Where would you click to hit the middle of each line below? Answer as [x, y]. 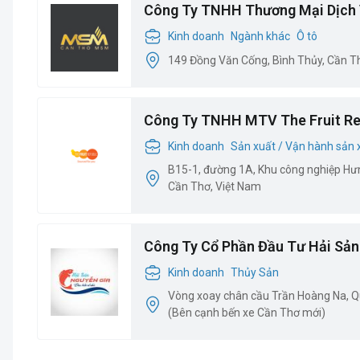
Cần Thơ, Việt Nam [215, 186]
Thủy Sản [255, 272]
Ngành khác [260, 36]
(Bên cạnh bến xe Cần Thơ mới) [247, 313]
